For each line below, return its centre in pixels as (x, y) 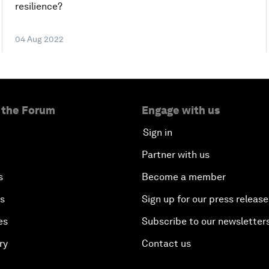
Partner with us (176, 154)
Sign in (158, 132)
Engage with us (181, 110)
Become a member (184, 177)
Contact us (166, 243)
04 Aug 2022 (39, 39)
